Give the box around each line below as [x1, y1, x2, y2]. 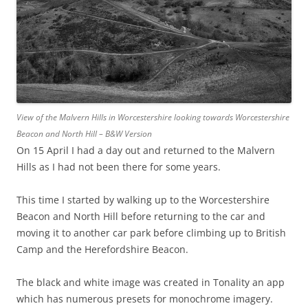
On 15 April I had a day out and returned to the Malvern [16, 144, 275, 157]
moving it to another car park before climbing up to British [16, 226, 286, 240]
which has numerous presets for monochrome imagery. [16, 292, 273, 306]
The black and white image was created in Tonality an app [16, 276, 285, 289]
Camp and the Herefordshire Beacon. [16, 243, 188, 256]
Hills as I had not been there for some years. [16, 160, 221, 174]
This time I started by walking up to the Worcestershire [16, 193, 269, 207]
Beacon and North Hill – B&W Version [16, 128, 152, 140]
